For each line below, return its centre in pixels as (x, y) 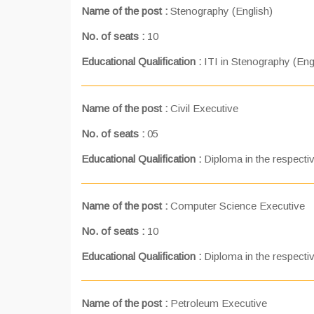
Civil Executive (203, 108)
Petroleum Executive (217, 303)
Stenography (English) (220, 11)
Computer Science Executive (236, 206)
